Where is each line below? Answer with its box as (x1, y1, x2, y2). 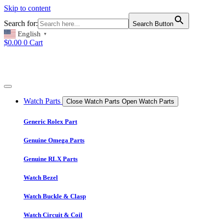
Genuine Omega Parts (24, 136, 84, 144)
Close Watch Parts (66, 98, 120, 106)
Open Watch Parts (122, 98, 174, 106)
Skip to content (4, 4, 51, 12)
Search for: (4, 19, 38, 27)
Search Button (133, 20, 173, 27)
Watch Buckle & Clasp (24, 192, 86, 200)
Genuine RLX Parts (24, 155, 78, 163)
